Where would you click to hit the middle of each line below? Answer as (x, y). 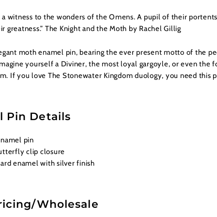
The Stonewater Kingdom (90, 76)
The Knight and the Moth (86, 29)
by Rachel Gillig (154, 29)
